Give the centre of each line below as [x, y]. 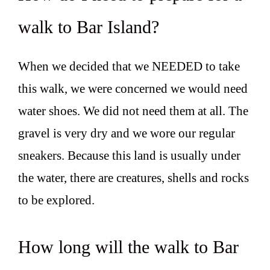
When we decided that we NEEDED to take [129, 67]
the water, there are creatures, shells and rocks [133, 178]
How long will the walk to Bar [128, 246]
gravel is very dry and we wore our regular [127, 133]
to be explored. [56, 200]
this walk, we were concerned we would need [133, 89]
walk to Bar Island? [89, 27]
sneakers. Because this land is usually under [129, 156]
